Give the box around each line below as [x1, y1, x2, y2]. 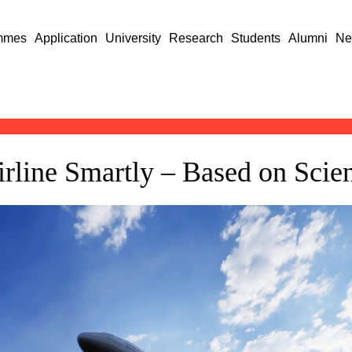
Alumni [288, 31, 328, 45]
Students [231, 31, 281, 45]
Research [169, 31, 224, 45]
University [105, 31, 162, 45]
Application [35, 31, 98, 45]
